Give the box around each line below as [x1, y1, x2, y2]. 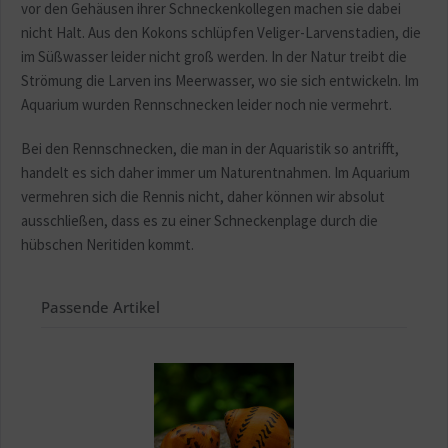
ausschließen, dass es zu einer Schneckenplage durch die [21, 211, 378, 231]
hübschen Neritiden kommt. [21, 235, 194, 255]
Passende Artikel [41, 297, 160, 318]
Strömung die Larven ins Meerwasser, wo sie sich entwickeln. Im [21, 71, 419, 91]
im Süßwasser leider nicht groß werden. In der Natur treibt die [21, 47, 407, 67]
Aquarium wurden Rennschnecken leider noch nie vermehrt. [21, 95, 392, 115]
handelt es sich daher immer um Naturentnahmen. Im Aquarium [21, 163, 410, 183]
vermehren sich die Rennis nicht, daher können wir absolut [21, 187, 385, 207]
